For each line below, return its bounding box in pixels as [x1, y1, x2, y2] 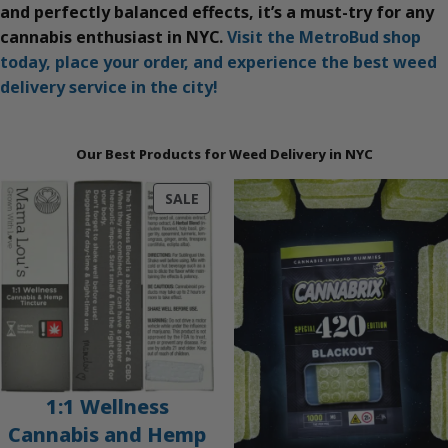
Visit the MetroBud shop [227, 26, 421, 49]
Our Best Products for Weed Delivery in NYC [75, 145, 373, 164]
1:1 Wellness [45, 393, 169, 421]
